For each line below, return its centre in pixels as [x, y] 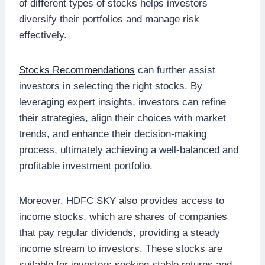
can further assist [175, 70]
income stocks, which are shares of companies [123, 216]
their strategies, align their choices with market [122, 118]
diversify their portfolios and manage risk [109, 19]
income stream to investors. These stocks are [121, 248]
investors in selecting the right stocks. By [111, 86]
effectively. [43, 35]
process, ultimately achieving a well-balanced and [129, 150]
